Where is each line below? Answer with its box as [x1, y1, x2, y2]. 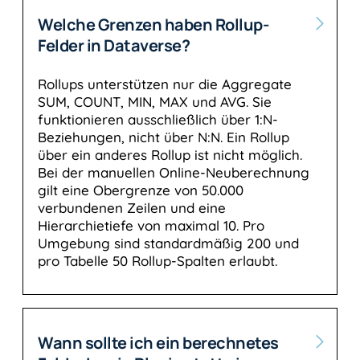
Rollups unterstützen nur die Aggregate [38, 76, 292, 93]
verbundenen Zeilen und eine [38, 199, 226, 217]
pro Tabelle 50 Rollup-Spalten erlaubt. [38, 252, 277, 270]
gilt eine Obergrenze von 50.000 [38, 182, 243, 199]
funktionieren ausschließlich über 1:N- [38, 111, 278, 129]
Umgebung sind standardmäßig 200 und [38, 235, 299, 252]
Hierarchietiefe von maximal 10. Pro [38, 217, 264, 235]
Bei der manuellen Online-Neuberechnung [38, 164, 309, 182]
